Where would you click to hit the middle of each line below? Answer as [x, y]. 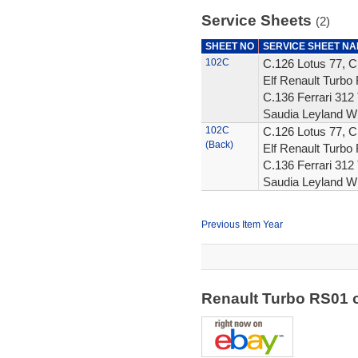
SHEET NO [229, 46]
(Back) [219, 145]
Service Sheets [258, 20]
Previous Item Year [242, 225]
